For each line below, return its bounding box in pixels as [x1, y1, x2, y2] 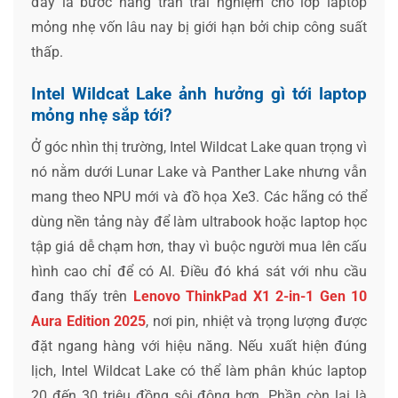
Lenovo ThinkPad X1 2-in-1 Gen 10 [132, 287, 367, 305]
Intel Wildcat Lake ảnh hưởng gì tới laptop [31, 83, 367, 104]
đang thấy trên [31, 287, 133, 305]
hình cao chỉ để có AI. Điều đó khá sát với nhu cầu [31, 262, 367, 280]
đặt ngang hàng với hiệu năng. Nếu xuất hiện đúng [31, 337, 367, 354]
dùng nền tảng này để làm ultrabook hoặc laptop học [31, 212, 367, 230]
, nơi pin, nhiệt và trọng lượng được [146, 312, 368, 330]
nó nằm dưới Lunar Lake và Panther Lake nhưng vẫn [31, 163, 367, 180]
